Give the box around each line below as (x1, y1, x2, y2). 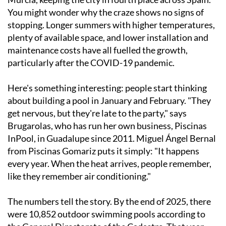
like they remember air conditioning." (8, 171, 151, 182)
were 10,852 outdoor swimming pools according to (8, 208, 205, 220)
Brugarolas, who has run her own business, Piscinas (8, 120, 207, 132)
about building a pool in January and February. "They (8, 95, 211, 106)
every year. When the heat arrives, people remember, (8, 158, 211, 169)
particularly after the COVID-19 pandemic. (8, 57, 175, 69)
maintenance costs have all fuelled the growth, (8, 44, 188, 56)
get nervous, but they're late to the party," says (8, 107, 187, 119)
